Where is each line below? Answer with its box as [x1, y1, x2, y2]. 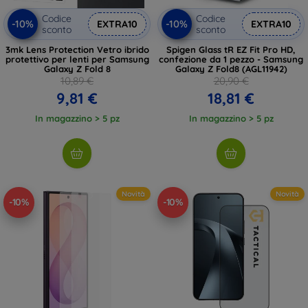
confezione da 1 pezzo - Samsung [159, 53, 303, 65]
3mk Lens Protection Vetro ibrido [5, 43, 149, 55]
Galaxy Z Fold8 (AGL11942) [175, 63, 287, 74]
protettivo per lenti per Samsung [5, 53, 149, 65]
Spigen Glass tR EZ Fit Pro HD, [166, 43, 296, 55]
